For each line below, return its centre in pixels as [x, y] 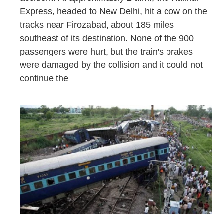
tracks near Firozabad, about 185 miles [97, 25]
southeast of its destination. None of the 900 [107, 38]
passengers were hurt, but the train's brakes [106, 51]
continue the [45, 78]
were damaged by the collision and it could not [111, 65]
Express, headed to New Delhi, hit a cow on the [113, 11]
